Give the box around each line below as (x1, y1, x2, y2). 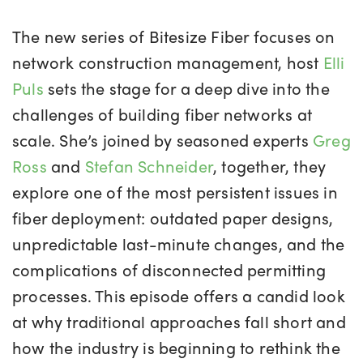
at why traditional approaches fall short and (12, 310, 346, 333)
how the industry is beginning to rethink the (12, 335, 340, 359)
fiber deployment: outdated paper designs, (12, 206, 334, 229)
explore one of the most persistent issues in (12, 180, 338, 203)
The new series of (12, 24, 149, 48)
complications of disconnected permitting (12, 258, 327, 281)
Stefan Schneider (84, 154, 214, 177)
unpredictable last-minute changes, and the (12, 232, 345, 255)
